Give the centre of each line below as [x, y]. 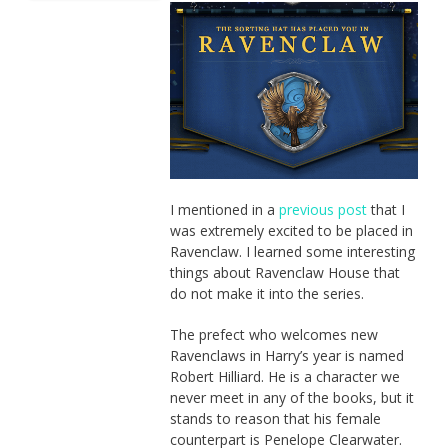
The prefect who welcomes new [273, 334]
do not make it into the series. [266, 293]
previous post [322, 209]
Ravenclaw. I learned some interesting [292, 251]
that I [385, 209]
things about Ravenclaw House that [284, 272]
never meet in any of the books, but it [291, 397]
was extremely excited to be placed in [291, 230]
